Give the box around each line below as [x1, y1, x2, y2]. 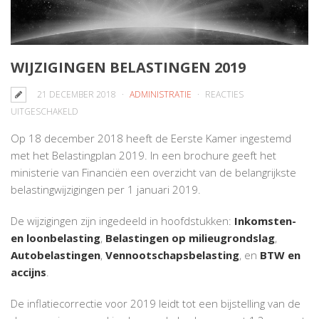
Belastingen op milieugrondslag [105, 230, 275, 245]
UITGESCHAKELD [11, 105, 78, 117]
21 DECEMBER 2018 [37, 88, 116, 100]
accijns [11, 264, 46, 279]
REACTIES [205, 88, 244, 100]
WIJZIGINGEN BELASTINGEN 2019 [11, 57, 246, 77]
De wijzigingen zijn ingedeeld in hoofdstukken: [11, 213, 234, 228]
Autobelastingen [11, 247, 100, 262]
